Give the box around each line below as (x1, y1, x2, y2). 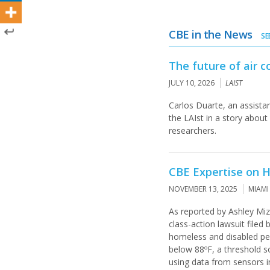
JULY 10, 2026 (169, 78, 215, 88)
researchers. (169, 125, 217, 136)
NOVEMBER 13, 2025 (169, 184, 238, 194)
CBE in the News (169, 27, 256, 42)
